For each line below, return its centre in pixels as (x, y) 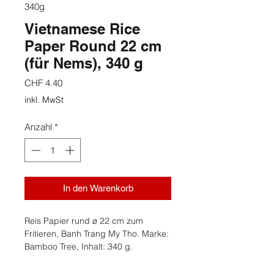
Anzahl (38, 127)
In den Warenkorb (98, 188)
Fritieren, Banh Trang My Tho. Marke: (97, 233)
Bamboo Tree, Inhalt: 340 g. (79, 246)
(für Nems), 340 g (84, 63)
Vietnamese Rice (82, 29)
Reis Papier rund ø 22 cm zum (84, 220)
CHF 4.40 (43, 83)
